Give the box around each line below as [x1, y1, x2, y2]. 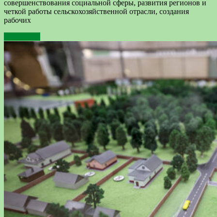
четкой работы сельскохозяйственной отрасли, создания [4, 7, 189, 16]
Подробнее [4, 32, 40, 41]
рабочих [4, 16, 31, 25]
